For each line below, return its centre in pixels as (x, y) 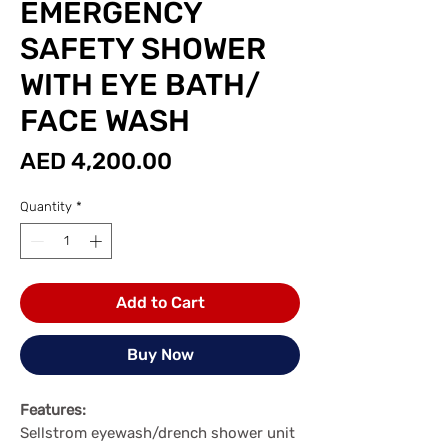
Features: (53, 409)
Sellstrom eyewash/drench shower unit (157, 432)
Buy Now (160, 354)
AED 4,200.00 (96, 161)
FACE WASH (105, 121)
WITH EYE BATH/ (140, 85)
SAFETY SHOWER (143, 49)
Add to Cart (160, 302)
